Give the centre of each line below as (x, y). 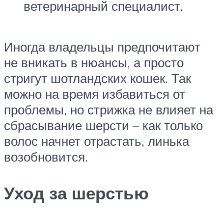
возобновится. (46, 157)
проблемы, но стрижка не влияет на (109, 110)
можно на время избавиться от (95, 94)
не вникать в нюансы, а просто (94, 63)
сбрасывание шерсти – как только (103, 125)
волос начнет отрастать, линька (96, 141)
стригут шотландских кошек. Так (97, 78)
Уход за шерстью (76, 193)
